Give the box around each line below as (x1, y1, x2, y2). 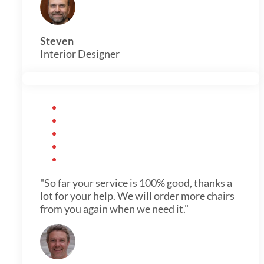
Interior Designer (40, 47, 120, 60)
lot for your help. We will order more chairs (40, 189, 235, 202)
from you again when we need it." (40, 202, 189, 215)
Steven (40, 34, 74, 47)
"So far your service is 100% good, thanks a (40, 176, 232, 189)
